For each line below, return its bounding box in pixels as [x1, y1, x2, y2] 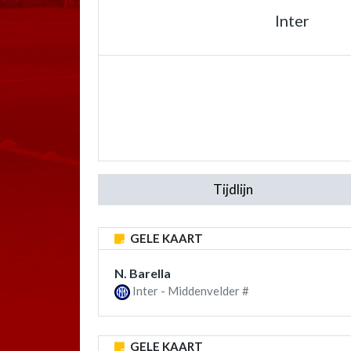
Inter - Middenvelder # [130, 284, 249, 298]
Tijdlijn [212, 181, 253, 197]
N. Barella [114, 266, 171, 280]
